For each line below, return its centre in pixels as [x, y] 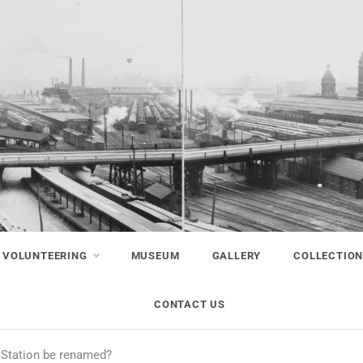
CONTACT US [190, 305]
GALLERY [237, 256]
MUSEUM [155, 256]
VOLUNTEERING [45, 256]
